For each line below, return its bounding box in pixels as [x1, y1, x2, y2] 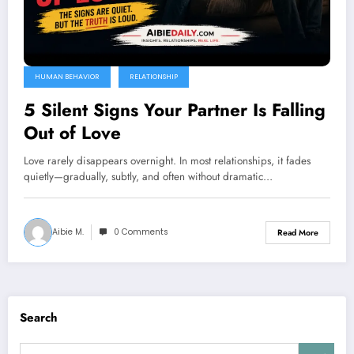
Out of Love [24, 120, 121, 146]
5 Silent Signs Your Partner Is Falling [24, 97, 326, 123]
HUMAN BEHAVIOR [35, 72, 100, 82]
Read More [277, 226, 318, 239]
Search [20, 308, 58, 326]
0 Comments [114, 226, 168, 239]
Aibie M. [52, 226, 84, 239]
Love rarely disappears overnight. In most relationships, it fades [24, 153, 311, 169]
